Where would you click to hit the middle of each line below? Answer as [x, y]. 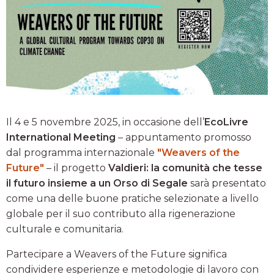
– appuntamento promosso [183, 137]
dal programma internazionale [82, 152]
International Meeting [61, 137]
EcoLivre [226, 122]
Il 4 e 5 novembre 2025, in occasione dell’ [105, 122]
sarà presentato [227, 183]
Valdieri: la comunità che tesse [185, 168]
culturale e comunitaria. [65, 229]
